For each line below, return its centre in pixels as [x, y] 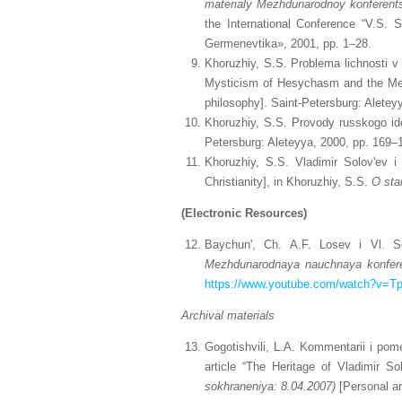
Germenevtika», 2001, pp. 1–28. [288, 44]
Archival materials [228, 315]
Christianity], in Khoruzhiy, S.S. [288, 182]
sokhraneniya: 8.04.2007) [270, 386]
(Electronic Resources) [244, 213]
